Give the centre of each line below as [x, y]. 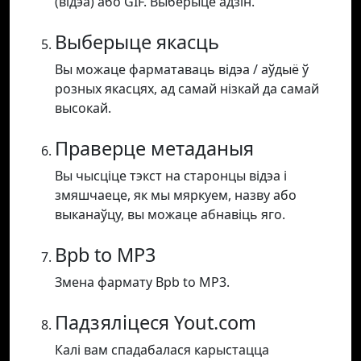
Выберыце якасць [137, 42]
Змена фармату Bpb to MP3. [142, 282]
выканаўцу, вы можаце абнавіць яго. [170, 215]
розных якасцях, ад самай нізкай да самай [187, 89]
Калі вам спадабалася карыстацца [162, 350]
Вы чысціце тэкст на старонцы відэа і [171, 176]
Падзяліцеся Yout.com [156, 323]
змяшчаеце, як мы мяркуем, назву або [176, 195]
